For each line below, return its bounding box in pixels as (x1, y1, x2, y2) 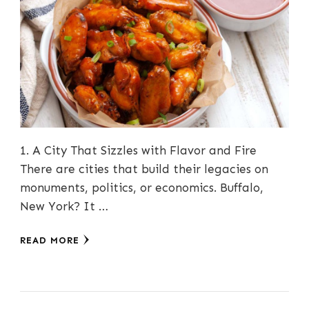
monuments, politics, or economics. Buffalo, (20, 181, 263, 195)
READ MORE (20, 235, 79, 246)
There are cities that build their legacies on (20, 162, 268, 177)
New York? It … (20, 199, 108, 214)
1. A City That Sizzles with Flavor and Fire (20, 143, 257, 158)
